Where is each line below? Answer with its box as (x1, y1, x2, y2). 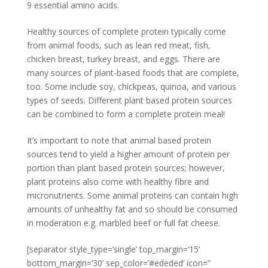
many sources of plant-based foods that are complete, (26, 67, 239, 79)
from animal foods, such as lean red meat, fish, (26, 39, 211, 51)
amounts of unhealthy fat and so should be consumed (26, 203, 237, 215)
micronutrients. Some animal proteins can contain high (26, 190, 238, 202)
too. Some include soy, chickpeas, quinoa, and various (26, 81, 236, 93)
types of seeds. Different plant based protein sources (26, 95, 232, 106)
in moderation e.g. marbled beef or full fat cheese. (26, 217, 220, 229)
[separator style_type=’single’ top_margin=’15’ (26, 243, 200, 255)
